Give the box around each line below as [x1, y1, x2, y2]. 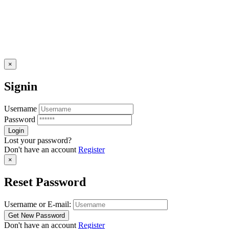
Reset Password [4, 175, 86, 189]
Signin [4, 79, 37, 93]
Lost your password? [4, 135, 72, 145]
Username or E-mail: [4, 199, 71, 209]
